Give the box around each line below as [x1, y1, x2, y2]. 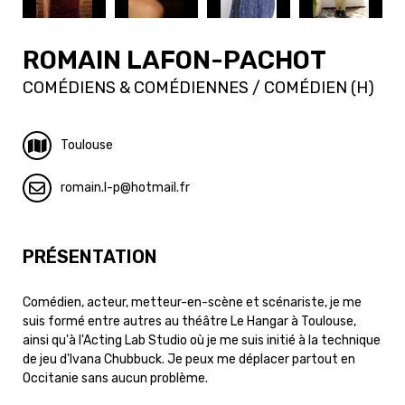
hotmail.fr [131, 180, 190, 196]
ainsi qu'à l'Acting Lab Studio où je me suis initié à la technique [23, 333, 381, 349]
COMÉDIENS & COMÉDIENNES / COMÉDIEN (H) [23, 78, 374, 99]
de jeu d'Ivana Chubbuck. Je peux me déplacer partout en [23, 352, 355, 368]
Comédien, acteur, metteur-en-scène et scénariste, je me [23, 295, 362, 311]
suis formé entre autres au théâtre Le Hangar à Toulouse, [23, 314, 356, 330]
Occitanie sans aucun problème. [23, 371, 208, 387]
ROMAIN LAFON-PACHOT [23, 45, 326, 76]
